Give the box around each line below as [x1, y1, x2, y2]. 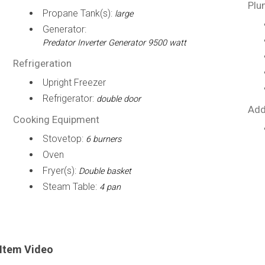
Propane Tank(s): [42, 8, 115, 19]
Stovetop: [42, 133, 86, 144]
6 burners [85, 134, 121, 144]
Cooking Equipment [12, 114, 99, 125]
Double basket [78, 166, 131, 176]
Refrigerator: [42, 93, 96, 104]
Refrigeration [12, 57, 72, 69]
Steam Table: [42, 181, 99, 192]
